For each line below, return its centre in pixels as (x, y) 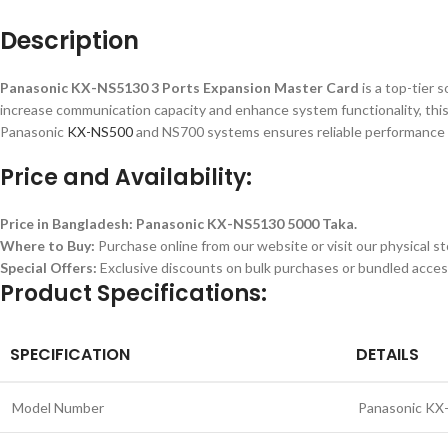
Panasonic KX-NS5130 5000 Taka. (246, 223)
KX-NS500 (100, 131)
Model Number (58, 407)
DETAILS (387, 354)
